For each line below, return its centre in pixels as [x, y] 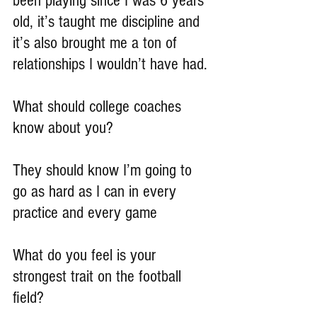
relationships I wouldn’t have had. [110, 64]
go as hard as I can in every [97, 192]
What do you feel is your [86, 255]
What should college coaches [99, 107]
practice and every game [85, 213]
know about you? [63, 128]
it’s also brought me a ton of [97, 43]
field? [28, 298]
